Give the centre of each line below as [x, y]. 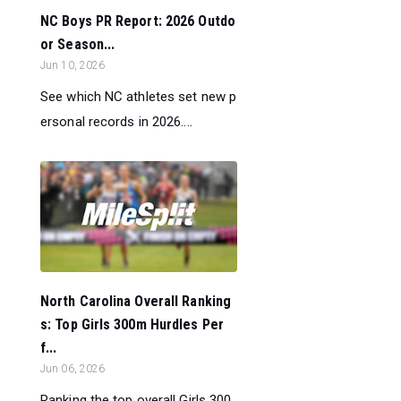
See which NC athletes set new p [139, 96]
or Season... [78, 44]
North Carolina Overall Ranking [136, 301]
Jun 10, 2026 [73, 65]
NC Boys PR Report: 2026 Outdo [138, 21]
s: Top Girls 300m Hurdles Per [132, 324]
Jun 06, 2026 [73, 368]
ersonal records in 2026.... [116, 121]
